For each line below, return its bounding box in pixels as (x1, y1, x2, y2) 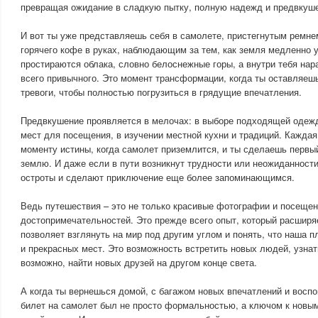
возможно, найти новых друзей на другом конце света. (21, 256, 257, 269)
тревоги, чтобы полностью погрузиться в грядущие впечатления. (21, 85, 302, 99)
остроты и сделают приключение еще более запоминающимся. (21, 170, 295, 184)
